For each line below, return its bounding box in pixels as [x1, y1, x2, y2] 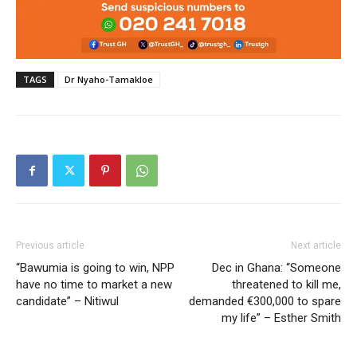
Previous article [16, 240, 84, 252]
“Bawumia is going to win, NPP [16, 261, 175, 276]
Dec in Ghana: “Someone [212, 261, 341, 276]
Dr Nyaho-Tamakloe [65, 73, 153, 86]
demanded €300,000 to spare [189, 294, 341, 309]
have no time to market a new [16, 277, 172, 292]
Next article [291, 240, 341, 252]
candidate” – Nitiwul [16, 294, 122, 309]
